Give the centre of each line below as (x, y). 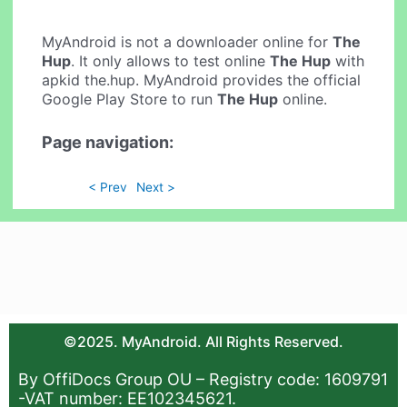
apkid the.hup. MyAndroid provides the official (202, 80)
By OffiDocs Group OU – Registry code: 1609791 (203, 380)
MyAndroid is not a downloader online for (188, 42)
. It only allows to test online (171, 61)
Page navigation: (108, 142)
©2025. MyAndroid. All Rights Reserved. (203, 342)
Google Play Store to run (130, 99)
